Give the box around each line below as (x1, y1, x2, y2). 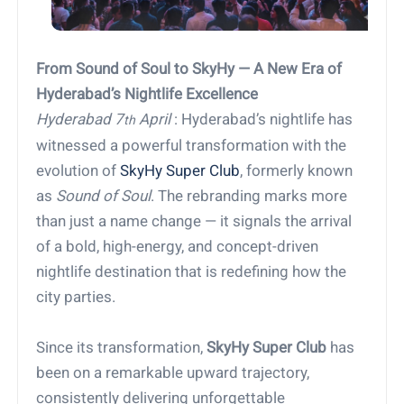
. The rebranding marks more (151, 187, 348, 206)
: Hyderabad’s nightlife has (170, 110, 353, 129)
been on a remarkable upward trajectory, (36, 363, 310, 382)
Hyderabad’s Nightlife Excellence (36, 85, 259, 104)
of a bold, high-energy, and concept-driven (36, 237, 319, 256)
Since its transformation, (36, 338, 207, 357)
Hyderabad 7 (36, 110, 124, 129)
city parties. (36, 288, 116, 307)
